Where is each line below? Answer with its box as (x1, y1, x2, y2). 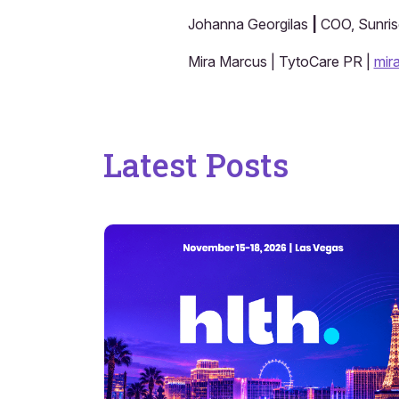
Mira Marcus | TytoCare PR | (187, 52, 374, 70)
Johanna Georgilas (187, 14, 308, 33)
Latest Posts (102, 142, 289, 186)
